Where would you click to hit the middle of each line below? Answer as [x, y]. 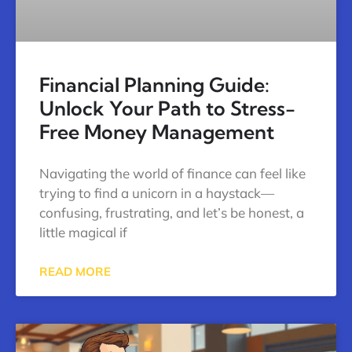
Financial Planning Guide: [154, 85]
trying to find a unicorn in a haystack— [157, 193]
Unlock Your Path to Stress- [167, 108]
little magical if [83, 233]
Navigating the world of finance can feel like [172, 174]
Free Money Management [157, 132]
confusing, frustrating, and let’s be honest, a [172, 213]
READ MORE [75, 272]
